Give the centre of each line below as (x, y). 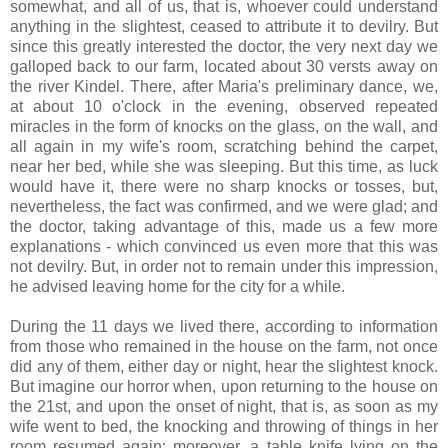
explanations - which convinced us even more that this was (224, 246)
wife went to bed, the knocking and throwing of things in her (224, 426)
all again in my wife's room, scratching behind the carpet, (224, 146)
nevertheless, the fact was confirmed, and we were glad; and (224, 206)
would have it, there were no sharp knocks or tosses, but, (224, 186)
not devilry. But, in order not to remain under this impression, (224, 266)
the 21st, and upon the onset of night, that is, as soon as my (224, 406)
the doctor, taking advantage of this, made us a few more (224, 226)
